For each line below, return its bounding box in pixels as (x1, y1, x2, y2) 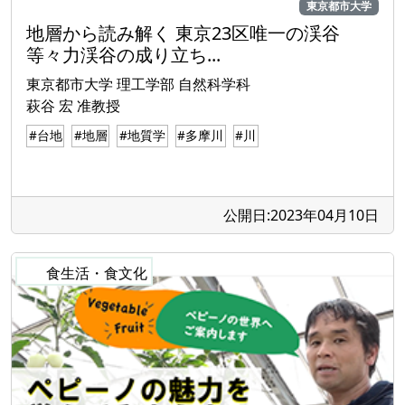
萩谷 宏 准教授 (26, 96, 120, 117)
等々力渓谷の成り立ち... (26, 42, 221, 68)
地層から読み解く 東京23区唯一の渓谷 (26, 21, 358, 46)
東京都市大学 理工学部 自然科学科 (26, 74, 250, 95)
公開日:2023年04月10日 (223, 205, 379, 226)
